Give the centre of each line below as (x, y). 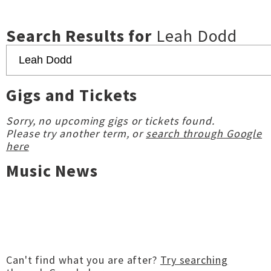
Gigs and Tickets (72, 95)
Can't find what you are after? (83, 260)
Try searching (194, 260)
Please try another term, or (76, 133)
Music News (52, 171)
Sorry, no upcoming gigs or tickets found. (110, 121)
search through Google (204, 133)
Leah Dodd (197, 36)
